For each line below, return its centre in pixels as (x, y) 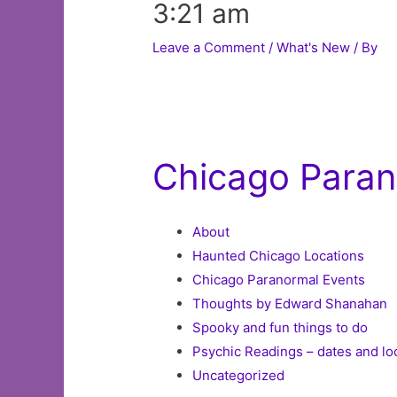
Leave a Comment (209, 48)
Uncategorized (239, 376)
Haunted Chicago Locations (279, 256)
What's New (314, 48)
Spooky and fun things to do (280, 328)
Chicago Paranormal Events (279, 280)
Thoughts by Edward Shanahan (290, 304)
